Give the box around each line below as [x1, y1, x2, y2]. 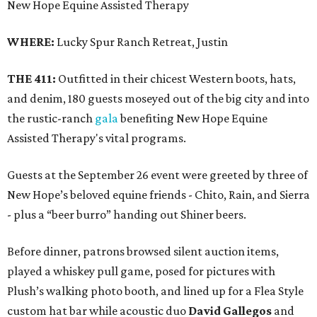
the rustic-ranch [7, 111, 95, 126]
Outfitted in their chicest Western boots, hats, [58, 71, 296, 86]
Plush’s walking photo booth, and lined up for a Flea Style [7, 284, 304, 299]
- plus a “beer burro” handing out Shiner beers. [7, 207, 246, 222]
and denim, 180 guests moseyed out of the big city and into [7, 91, 309, 106]
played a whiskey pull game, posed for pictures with [7, 264, 275, 279]
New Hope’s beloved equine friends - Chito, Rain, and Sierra [7, 188, 310, 202]
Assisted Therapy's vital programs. [7, 131, 186, 146]
